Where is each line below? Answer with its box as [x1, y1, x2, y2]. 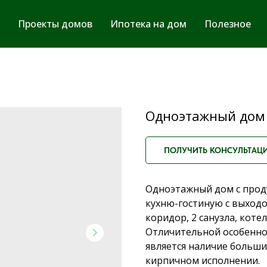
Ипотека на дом [110, 17, 187, 30]
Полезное [204, 17, 251, 30]
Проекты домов [18, 17, 92, 30]
